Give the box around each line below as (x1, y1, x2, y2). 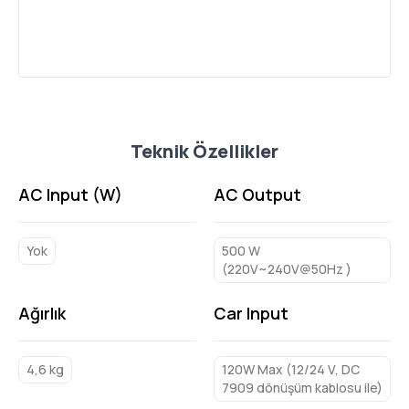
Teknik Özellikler (131, 139, 278, 163)
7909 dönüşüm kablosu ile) (221, 379, 383, 396)
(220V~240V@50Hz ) (221, 260, 351, 278)
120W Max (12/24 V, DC (221, 361, 360, 378)
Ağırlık (18, 302, 66, 324)
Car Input (213, 302, 288, 324)
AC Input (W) (18, 184, 122, 205)
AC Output (213, 184, 301, 205)
